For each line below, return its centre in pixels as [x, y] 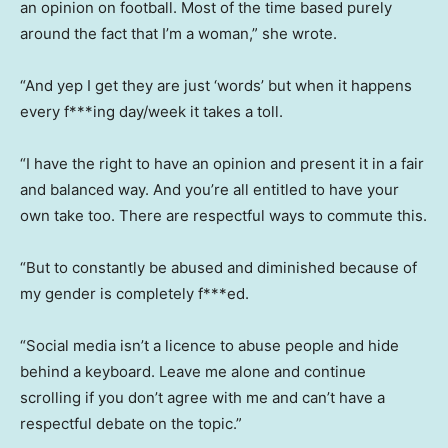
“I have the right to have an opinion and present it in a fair [222, 164]
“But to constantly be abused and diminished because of [218, 268]
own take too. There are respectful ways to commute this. [223, 216]
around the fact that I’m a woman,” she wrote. [178, 34]
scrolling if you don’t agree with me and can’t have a [202, 398]
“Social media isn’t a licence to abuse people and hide [209, 346]
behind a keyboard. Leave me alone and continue [193, 372]
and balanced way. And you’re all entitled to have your [209, 190]
